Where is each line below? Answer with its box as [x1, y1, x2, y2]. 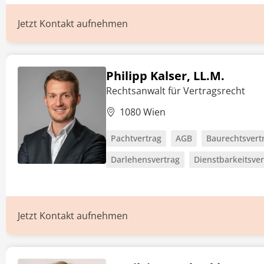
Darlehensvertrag [111, 154, 180, 165]
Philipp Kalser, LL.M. [106, 68, 225, 84]
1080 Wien [120, 105, 166, 118]
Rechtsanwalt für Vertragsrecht [106, 84, 245, 97]
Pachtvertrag [111, 133, 161, 144]
